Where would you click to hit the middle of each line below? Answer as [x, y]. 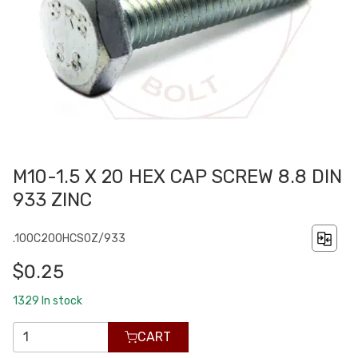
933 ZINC [52, 200]
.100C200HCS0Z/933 [69, 238]
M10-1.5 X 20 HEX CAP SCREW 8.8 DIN [177, 177]
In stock [62, 300]
